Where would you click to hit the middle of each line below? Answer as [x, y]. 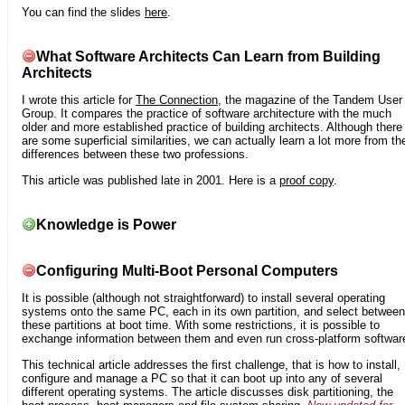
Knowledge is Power [106, 224]
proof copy [306, 180]
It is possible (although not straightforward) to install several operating [203, 298]
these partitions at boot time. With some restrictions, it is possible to [201, 325]
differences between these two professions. [135, 155]
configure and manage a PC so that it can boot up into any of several [202, 378]
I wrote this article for [79, 100]
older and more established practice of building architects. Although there [212, 127]
